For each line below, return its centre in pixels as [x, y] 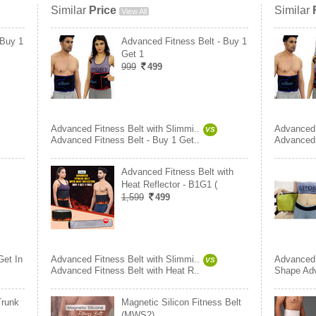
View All [134, 11]
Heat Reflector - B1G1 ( [169, 184]
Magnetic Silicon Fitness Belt [181, 302]
